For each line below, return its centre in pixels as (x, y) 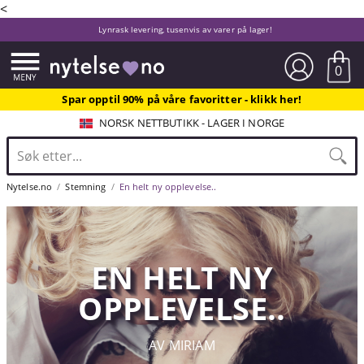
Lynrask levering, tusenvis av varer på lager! (185, 30)
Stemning (86, 187)
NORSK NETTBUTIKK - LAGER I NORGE (192, 122)
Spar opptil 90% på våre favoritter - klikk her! (182, 99)
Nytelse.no (30, 187)
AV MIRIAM (182, 346)
